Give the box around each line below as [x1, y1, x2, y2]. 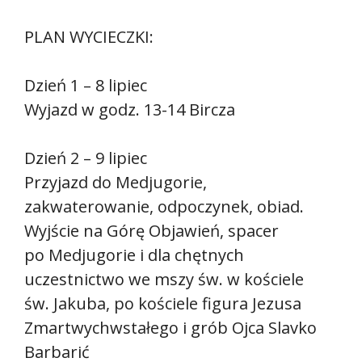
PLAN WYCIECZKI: [24, 26, 154, 48]
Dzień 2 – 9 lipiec [24, 147, 147, 170]
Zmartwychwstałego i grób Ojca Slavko [24, 317, 317, 339]
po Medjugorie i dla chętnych [24, 244, 244, 267]
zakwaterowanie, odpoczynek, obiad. [24, 196, 304, 218]
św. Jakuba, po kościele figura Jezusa [24, 293, 301, 315]
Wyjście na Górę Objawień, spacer [24, 220, 279, 242]
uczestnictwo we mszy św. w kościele [24, 268, 304, 291]
